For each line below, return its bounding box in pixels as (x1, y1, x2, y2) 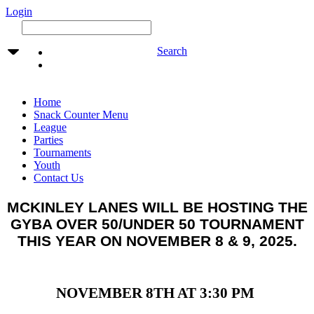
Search (157, 45, 187, 57)
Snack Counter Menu (34, 109, 128, 121)
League (34, 121, 67, 133)
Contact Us (34, 172, 83, 184)
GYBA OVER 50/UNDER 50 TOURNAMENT (10, 216, 304, 233)
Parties (34, 134, 63, 146)
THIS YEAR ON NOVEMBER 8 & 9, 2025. (17, 233, 297, 250)
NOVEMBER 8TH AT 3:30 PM (56, 285, 258, 301)
